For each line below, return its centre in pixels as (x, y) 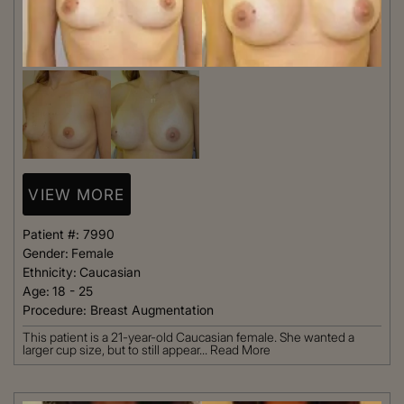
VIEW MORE (77, 194)
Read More (240, 350)
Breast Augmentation (152, 310)
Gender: (46, 253)
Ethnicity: (50, 272)
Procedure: (56, 310)
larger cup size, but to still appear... (116, 350)
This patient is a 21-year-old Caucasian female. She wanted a (188, 337)
